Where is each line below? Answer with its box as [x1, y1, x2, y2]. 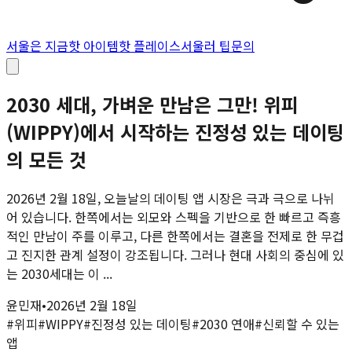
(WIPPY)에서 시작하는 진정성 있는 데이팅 [6, 117, 344, 145]
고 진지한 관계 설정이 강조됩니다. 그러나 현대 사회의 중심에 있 [6, 244, 344, 264]
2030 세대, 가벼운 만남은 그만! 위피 [6, 90, 299, 118]
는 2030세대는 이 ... [6, 263, 112, 283]
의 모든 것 [6, 145, 86, 173]
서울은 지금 [6, 36, 68, 55]
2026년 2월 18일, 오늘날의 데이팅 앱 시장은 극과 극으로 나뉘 [6, 188, 335, 207]
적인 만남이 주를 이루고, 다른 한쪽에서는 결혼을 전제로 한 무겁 [6, 225, 344, 245]
